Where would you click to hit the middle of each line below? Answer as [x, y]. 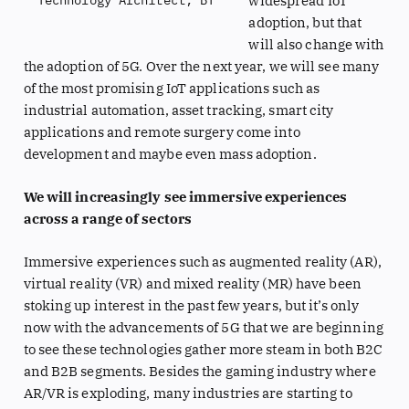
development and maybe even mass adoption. [170, 153]
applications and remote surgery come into [162, 131]
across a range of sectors [108, 219]
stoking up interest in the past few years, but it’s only [191, 306]
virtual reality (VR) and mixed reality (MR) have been [192, 284]
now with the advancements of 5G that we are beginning [203, 328]
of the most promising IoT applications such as [172, 88]
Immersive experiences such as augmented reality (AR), [202, 262]
